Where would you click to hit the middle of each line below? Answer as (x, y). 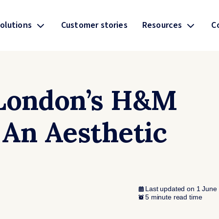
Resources (162, 25)
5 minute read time (174, 197)
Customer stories (94, 25)
